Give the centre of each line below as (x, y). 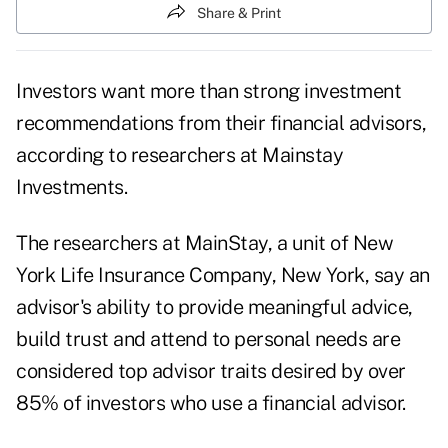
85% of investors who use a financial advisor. (211, 403)
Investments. (71, 187)
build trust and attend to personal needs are (208, 339)
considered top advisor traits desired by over (211, 371)
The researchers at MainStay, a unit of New (204, 243)
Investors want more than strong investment (208, 91)
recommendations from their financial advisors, (221, 123)
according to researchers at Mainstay (179, 155)
